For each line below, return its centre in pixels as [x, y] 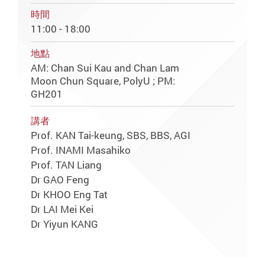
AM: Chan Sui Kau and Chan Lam [105, 67]
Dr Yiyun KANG [65, 224]
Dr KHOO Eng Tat [70, 194]
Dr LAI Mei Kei [62, 209]
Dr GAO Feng [60, 179]
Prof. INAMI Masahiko [81, 150]
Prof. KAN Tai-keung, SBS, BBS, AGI [111, 135]
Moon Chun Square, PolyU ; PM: [103, 80]
